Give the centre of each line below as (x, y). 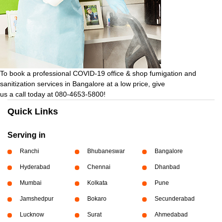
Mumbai (31, 183)
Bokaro (97, 198)
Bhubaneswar (106, 151)
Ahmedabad (171, 214)
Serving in (27, 135)
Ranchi (29, 151)
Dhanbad (167, 167)
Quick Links (33, 111)
